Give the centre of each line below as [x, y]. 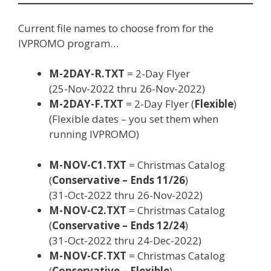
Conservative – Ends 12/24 [119, 225]
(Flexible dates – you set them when [134, 119]
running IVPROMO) [94, 134]
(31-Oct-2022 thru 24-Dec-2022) [125, 240]
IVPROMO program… [68, 43]
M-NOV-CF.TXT [88, 255]
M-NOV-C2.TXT [88, 210]
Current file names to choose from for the [116, 28]
